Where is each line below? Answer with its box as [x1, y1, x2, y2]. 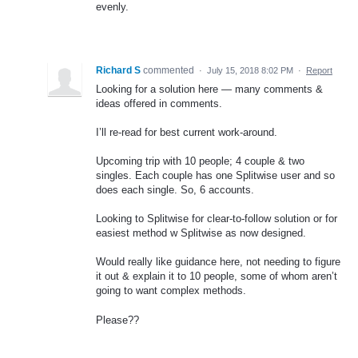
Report [306, 65, 332, 75]
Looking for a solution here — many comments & [96, 82, 323, 95]
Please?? [96, 313, 139, 326]
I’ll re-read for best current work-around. [96, 125, 277, 138]
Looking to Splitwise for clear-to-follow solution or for [96, 213, 337, 225]
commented [143, 64, 197, 76]
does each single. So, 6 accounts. [96, 184, 254, 196]
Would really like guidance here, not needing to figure [96, 256, 340, 268]
